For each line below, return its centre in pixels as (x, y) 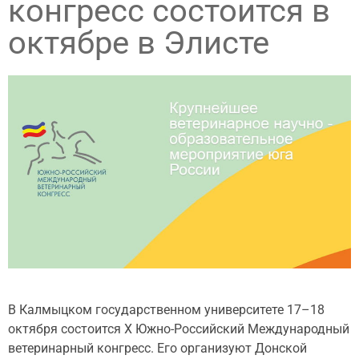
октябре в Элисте (139, 43)
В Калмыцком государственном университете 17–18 (166, 309)
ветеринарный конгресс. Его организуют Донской (157, 348)
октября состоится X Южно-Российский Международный (179, 329)
